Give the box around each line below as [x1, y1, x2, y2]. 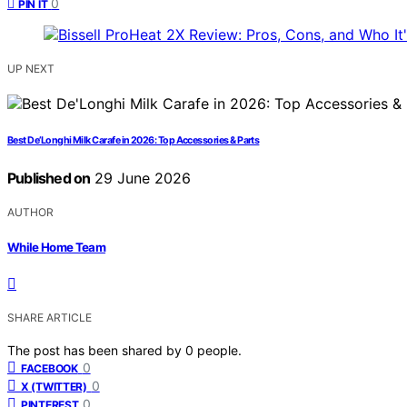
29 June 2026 [90, 169, 192, 188]
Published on [7, 169, 91, 188]
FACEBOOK [21, 361, 78, 375]
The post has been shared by [7, 342, 185, 358]
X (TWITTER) [21, 379, 87, 393]
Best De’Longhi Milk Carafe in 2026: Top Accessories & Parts [7, 134, 260, 147]
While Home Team [7, 239, 106, 254]
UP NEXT [7, 62, 55, 76]
